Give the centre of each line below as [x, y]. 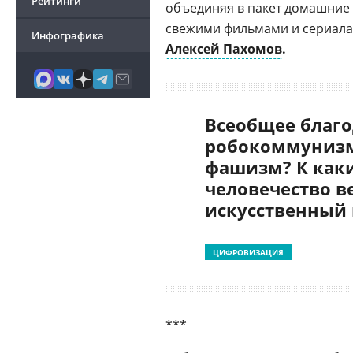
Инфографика [68, 35]
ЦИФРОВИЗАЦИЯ [248, 252]
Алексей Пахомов [224, 49]
